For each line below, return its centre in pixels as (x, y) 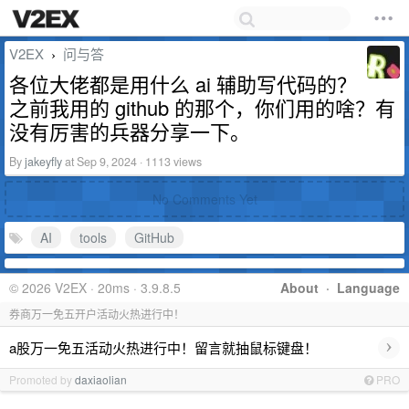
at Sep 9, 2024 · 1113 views (132, 162)
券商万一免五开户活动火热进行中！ (97, 314)
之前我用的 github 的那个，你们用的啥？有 (202, 107)
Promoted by (42, 379)
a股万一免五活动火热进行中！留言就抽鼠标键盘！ (163, 347)
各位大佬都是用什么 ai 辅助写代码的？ (183, 84)
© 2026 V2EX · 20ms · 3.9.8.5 (95, 288)
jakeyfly (43, 162)
